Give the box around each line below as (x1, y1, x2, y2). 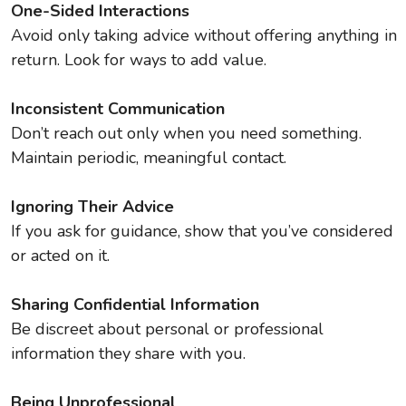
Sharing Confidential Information (11, 294, 259, 315)
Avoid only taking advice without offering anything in (11, 24, 397, 46)
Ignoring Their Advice (11, 196, 174, 217)
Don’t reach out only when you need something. (11, 122, 362, 144)
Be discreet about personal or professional (11, 318, 324, 340)
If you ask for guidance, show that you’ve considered (11, 220, 393, 242)
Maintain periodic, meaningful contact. (11, 147, 286, 169)
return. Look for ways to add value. (11, 49, 266, 71)
